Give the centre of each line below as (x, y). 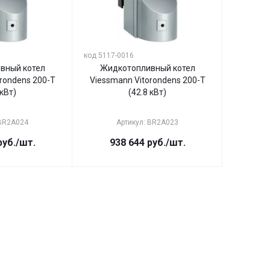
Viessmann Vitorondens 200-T (147, 80)
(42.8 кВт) (147, 92)
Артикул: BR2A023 (147, 122)
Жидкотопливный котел (147, 68)
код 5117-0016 (109, 55)
